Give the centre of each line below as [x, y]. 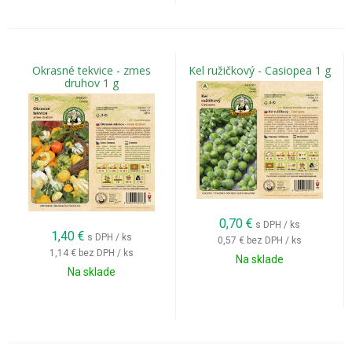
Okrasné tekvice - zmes [92, 70]
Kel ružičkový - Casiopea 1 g [260, 70]
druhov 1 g [92, 83]
